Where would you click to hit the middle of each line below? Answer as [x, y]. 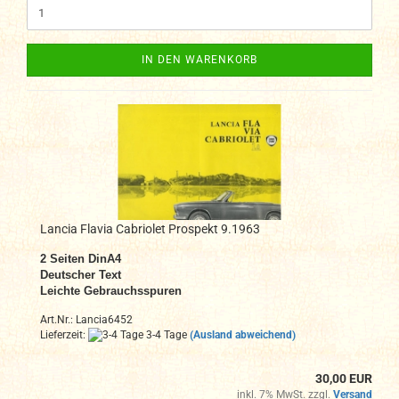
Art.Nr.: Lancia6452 [86, 319]
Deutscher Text [81, 274]
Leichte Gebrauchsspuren [111, 290]
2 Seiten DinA [77, 258]
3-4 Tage [165, 334]
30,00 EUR [344, 379]
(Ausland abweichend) [243, 334]
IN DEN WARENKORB [199, 59]
